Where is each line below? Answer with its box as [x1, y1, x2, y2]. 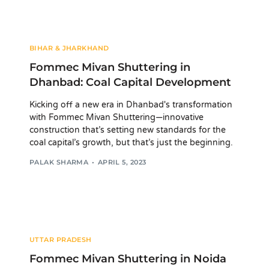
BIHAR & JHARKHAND [29, 44, 109, 53]
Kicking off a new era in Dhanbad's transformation [29, 100, 232, 110]
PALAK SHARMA [29, 157, 89, 166]
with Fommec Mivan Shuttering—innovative [29, 112, 204, 123]
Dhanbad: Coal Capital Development [29, 76, 231, 89]
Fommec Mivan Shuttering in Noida [29, 252, 226, 265]
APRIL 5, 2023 [97, 157, 147, 166]
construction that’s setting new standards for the [29, 125, 226, 136]
